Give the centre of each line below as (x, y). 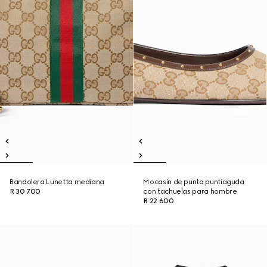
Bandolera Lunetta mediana (57, 182)
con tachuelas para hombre (190, 191)
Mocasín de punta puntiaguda (194, 182)
